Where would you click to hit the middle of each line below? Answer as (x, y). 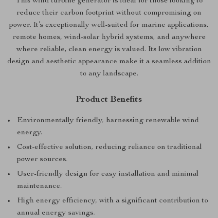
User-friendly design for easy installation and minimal (108, 174)
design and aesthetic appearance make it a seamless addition (109, 62)
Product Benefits (109, 100)
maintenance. (39, 187)
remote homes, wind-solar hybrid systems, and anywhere (109, 38)
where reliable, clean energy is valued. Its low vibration (109, 50)
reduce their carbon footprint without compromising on (109, 13)
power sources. (42, 160)
